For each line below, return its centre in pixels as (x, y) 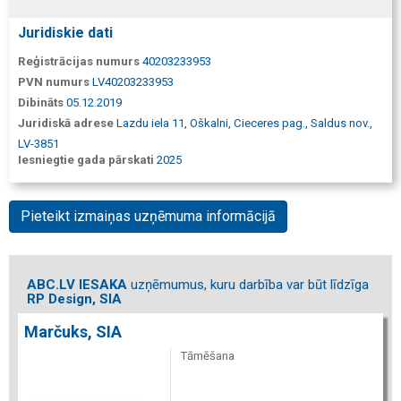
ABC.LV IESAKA (77, 285)
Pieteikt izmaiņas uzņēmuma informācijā (148, 216)
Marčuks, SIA (73, 331)
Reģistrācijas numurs (79, 61)
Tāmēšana (208, 355)
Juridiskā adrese (66, 123)
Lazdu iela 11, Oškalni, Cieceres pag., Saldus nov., (244, 123)
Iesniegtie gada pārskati (86, 160)
